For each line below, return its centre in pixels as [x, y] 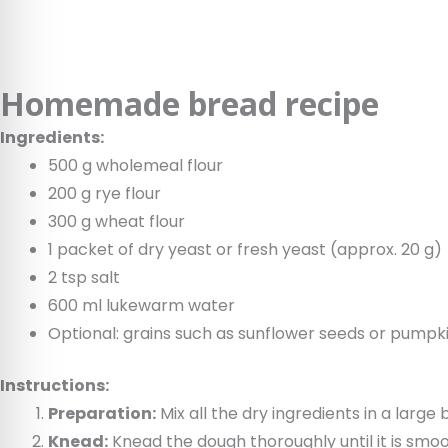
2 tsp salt [84, 277]
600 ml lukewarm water [141, 305]
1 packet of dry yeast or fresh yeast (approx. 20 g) [245, 249]
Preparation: [102, 413]
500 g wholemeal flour [135, 165]
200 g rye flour [104, 193]
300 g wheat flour [116, 221]
